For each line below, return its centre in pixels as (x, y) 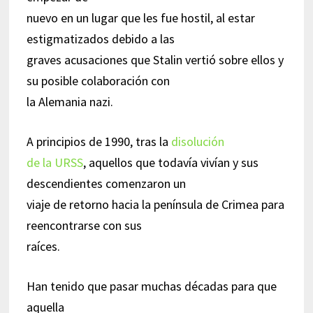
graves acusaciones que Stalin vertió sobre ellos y (155, 59)
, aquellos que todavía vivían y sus (170, 162)
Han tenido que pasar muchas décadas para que (151, 286)
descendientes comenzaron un (106, 183)
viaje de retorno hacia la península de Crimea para (155, 204)
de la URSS (54, 162)
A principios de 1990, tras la (99, 141)
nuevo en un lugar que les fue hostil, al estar (140, 17)
